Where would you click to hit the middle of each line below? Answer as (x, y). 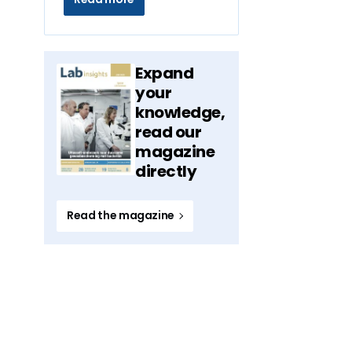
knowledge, (180, 112)
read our (168, 132)
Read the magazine (122, 215)
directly (166, 171)
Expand (164, 73)
